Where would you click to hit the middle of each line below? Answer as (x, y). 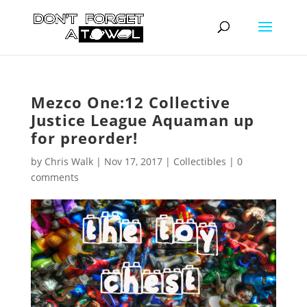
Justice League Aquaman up (142, 120)
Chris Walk (69, 161)
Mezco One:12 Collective (130, 102)
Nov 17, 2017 (133, 161)
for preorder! (84, 138)
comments (54, 177)
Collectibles (199, 161)
